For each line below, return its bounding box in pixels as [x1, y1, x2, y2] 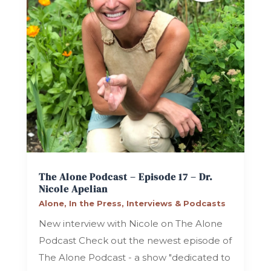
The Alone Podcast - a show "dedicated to [38, 252, 230, 264]
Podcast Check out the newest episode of [38, 235, 232, 247]
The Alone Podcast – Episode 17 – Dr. [38, 170, 213, 184]
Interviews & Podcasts [126, 198, 226, 209]
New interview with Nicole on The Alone [38, 218, 223, 230]
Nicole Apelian [38, 182, 108, 196]
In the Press [68, 198, 122, 209]
